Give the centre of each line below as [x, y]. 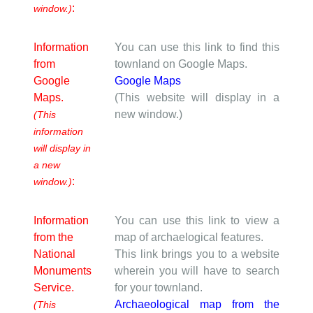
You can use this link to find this [197, 47]
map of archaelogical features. [189, 237]
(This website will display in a [197, 97]
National [54, 254]
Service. [54, 287]
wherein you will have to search [197, 270]
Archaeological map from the [197, 304]
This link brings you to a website [197, 254]
